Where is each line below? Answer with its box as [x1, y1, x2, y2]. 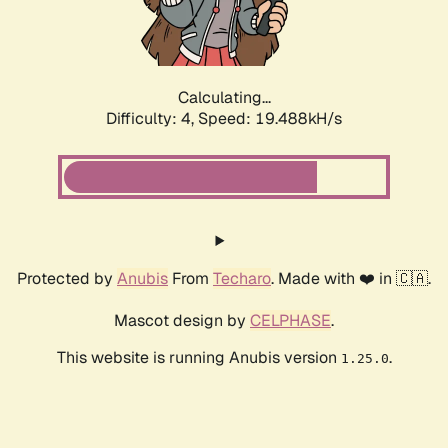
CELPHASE [250, 310, 331, 332]
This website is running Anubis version [56, 347, 341, 369]
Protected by [17, 268, 117, 290]
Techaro [213, 268, 271, 290]
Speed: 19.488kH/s [198, 108, 342, 130]
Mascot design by [114, 310, 250, 332]
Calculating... [177, 87, 271, 109]
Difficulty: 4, [106, 108, 198, 130]
